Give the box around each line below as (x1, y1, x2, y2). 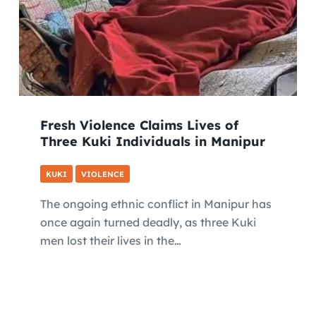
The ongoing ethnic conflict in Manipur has (39, 197, 272, 212)
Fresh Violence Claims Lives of (39, 117, 238, 134)
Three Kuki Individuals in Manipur (39, 133, 265, 150)
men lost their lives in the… (39, 233, 181, 248)
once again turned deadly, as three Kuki (39, 215, 256, 230)
